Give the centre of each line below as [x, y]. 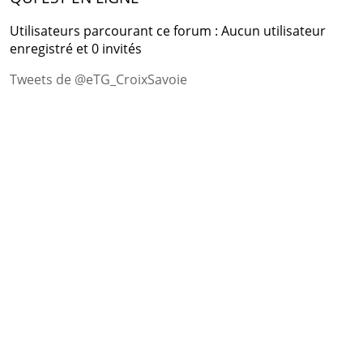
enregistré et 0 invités [75, 49]
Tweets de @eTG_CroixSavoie [98, 80]
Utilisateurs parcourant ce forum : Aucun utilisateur [167, 31]
